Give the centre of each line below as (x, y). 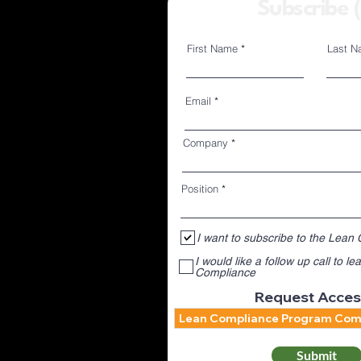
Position (200, 189)
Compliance (225, 272)
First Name (212, 48)
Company (205, 143)
